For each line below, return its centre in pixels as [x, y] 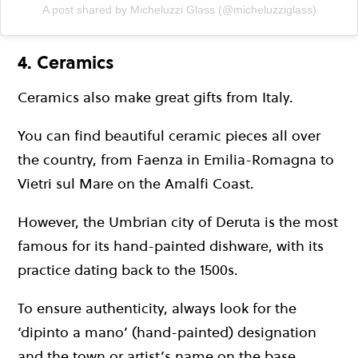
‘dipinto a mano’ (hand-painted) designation [167, 332]
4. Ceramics [66, 63]
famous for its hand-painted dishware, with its [171, 245]
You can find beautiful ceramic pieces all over [169, 135]
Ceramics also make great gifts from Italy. [155, 97]
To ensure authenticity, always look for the [157, 308]
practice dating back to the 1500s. [128, 269]
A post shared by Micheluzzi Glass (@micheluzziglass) [179, 10]
